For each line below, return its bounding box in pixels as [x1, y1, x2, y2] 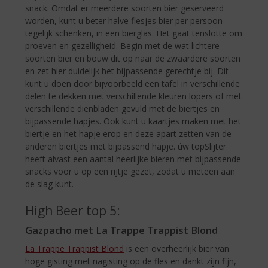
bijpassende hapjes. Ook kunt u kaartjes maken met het [25, 115, 242, 127]
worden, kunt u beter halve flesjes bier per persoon [25, 14, 223, 26]
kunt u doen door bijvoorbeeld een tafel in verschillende [25, 77, 240, 89]
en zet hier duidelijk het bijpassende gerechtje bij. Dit [25, 65, 229, 77]
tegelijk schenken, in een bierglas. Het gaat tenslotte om [25, 27, 243, 39]
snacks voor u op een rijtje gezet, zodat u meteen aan [25, 165, 236, 177]
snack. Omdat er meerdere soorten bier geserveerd [25, 2, 224, 14]
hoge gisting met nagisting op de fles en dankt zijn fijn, [25, 255, 237, 267]
